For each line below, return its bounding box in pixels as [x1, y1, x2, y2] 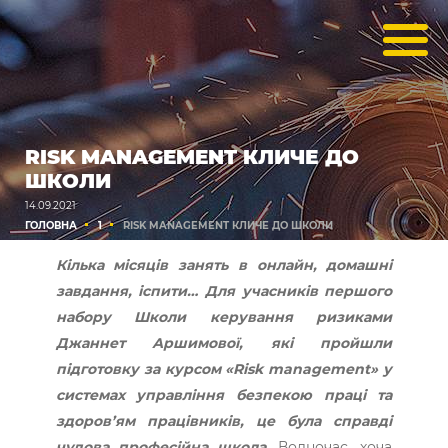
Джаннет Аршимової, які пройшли [55, 333, 393, 352]
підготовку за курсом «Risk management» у [55, 359, 393, 378]
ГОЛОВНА [25, 219, 77, 232]
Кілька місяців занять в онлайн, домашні [55, 255, 393, 274]
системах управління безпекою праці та [55, 385, 393, 404]
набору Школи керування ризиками [55, 307, 393, 326]
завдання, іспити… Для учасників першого [55, 281, 393, 300]
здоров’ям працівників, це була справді [55, 411, 393, 430]
